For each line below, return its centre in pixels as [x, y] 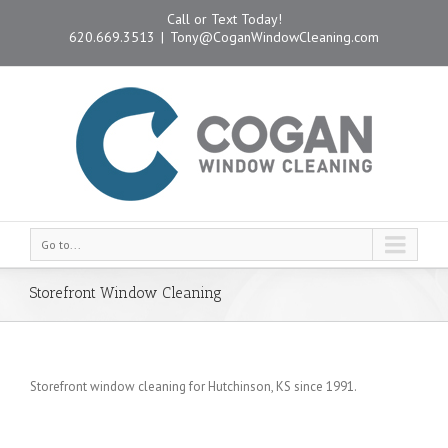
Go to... [61, 244]
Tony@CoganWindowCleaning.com [274, 37]
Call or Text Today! [224, 19]
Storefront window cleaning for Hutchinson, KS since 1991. [193, 386]
